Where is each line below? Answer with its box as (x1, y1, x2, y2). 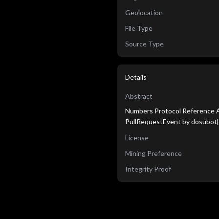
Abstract (125, 92, 153, 100)
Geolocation (125, 8, 163, 17)
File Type (125, 24, 153, 32)
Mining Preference (125, 149, 182, 157)
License (125, 133, 149, 142)
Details (125, 73, 147, 81)
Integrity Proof (125, 165, 171, 173)
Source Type (125, 40, 164, 48)
